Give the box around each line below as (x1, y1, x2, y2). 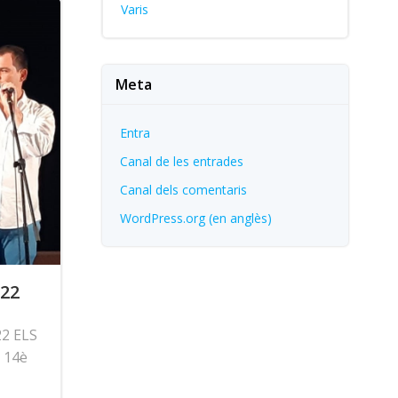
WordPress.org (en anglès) (119, 210, 272, 227)
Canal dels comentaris (119, 181, 247, 198)
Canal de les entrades (119, 153, 243, 170)
